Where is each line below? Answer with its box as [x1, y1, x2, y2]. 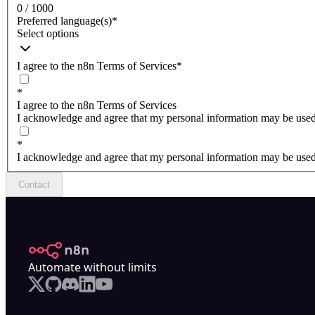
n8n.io [27, 241, 60, 257]
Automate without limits [28, 259, 157, 276]
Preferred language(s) [17, 15, 112, 27]
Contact [18, 179, 50, 191]
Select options [17, 27, 79, 40]
